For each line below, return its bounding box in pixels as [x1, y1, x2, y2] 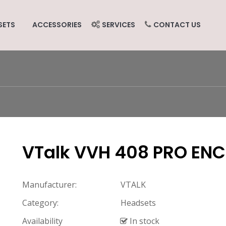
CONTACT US [153, 19, 201, 30]
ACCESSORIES [32, 19, 82, 30]
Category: [22, 197, 59, 208]
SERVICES [101, 19, 135, 30]
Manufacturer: [22, 179, 77, 190]
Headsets [120, 197, 156, 208]
